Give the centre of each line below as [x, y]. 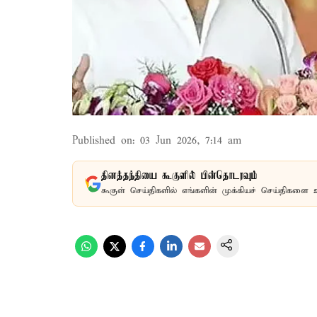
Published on [102, 141]
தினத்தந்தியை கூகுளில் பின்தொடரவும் [179, 176]
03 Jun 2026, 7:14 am [191, 141]
